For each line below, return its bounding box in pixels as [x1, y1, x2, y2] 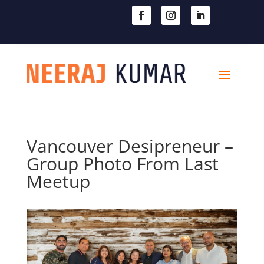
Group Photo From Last [26, 151, 219, 176]
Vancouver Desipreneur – [26, 134, 233, 158]
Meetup [26, 169, 90, 193]
